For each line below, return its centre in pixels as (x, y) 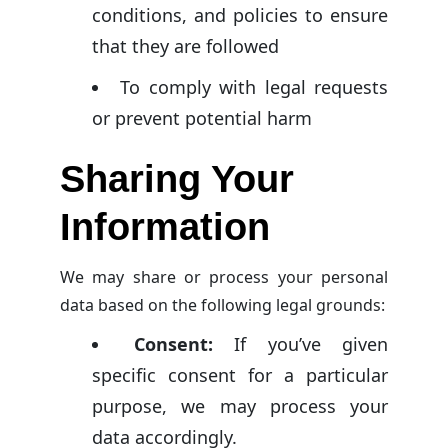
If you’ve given (300, 344)
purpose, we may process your (240, 406)
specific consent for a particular (240, 375)
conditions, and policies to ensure (240, 14)
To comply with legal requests (254, 86)
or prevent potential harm (202, 117)
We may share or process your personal (224, 277)
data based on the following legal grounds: (222, 305)
